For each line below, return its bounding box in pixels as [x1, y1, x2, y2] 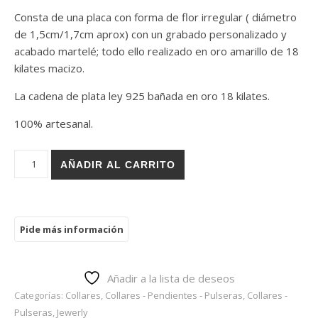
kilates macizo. [14, 61, 84, 76]
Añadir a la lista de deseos [107, 270, 235, 285]
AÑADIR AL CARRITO [60, 159, 176, 171]
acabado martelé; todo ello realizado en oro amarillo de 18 [14, 44, 299, 59]
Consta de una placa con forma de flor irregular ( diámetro [14, 10, 297, 25]
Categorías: [14, 288, 65, 302]
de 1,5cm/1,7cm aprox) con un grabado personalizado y [14, 27, 287, 42]
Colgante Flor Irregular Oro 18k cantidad [13, 150, 210, 165]
